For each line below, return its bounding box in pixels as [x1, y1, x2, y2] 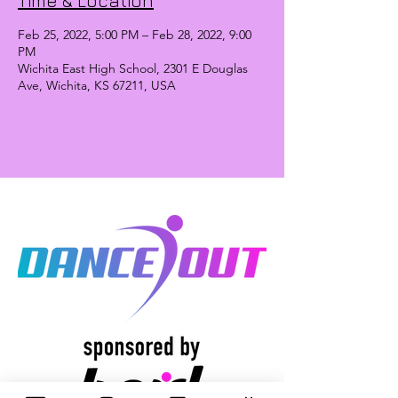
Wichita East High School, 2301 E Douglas [18, 60, 248, 76]
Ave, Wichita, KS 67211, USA [18, 77, 176, 93]
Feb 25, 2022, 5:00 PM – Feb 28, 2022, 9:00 [18, 27, 251, 43]
